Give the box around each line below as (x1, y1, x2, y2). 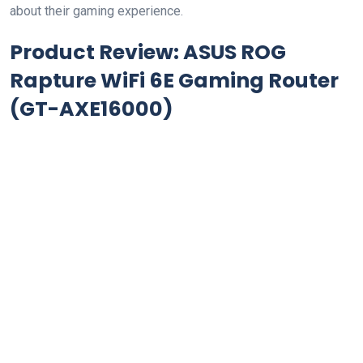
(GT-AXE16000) (10, 95, 173, 123)
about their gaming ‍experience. (10, 3, 183, 19)
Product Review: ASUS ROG (10, 38, 286, 66)
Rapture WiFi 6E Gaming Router (10, 66, 339, 95)
